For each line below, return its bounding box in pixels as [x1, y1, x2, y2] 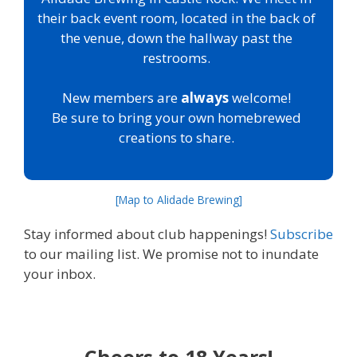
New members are [62, 88, 181, 108]
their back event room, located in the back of [37, 8, 316, 27]
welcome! [229, 88, 291, 108]
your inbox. [24, 265, 96, 284]
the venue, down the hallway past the [61, 28, 292, 47]
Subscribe [270, 225, 333, 244]
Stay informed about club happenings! [24, 225, 270, 244]
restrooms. [143, 48, 210, 67]
